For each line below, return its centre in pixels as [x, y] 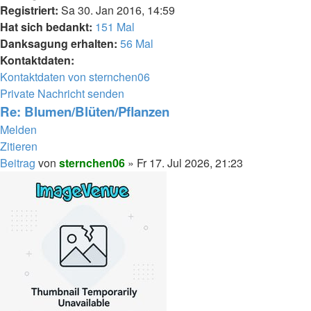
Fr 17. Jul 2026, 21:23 [190, 163]
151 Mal [115, 27]
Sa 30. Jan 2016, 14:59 [117, 10]
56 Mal [137, 44]
